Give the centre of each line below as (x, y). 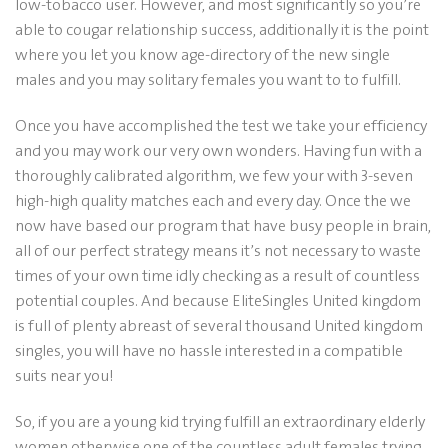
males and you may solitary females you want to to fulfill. (208, 80)
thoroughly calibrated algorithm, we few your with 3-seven (214, 175)
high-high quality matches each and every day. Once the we (213, 200)
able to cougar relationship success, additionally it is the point (222, 30)
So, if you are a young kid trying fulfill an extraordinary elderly (220, 421)
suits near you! (64, 375)
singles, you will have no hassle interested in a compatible (209, 350)
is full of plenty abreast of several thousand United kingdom (219, 325)
